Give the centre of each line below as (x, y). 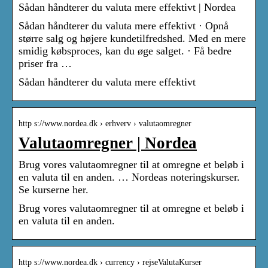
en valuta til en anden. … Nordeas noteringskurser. (129, 177)
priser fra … (45, 64)
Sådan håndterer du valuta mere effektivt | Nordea (127, 7)
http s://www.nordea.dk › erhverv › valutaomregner (105, 124)
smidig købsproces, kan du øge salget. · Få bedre (125, 51)
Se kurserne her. (54, 190)
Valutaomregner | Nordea (108, 143)
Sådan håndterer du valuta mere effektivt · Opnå (124, 26)
